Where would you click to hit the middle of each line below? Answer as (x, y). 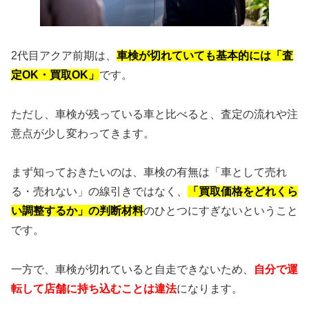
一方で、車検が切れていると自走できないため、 (132, 270)
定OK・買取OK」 (55, 74)
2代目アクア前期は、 (64, 55)
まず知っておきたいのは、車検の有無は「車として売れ (149, 172)
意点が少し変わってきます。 (83, 133)
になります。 (210, 289)
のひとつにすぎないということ (221, 211)
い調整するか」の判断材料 (77, 211)
